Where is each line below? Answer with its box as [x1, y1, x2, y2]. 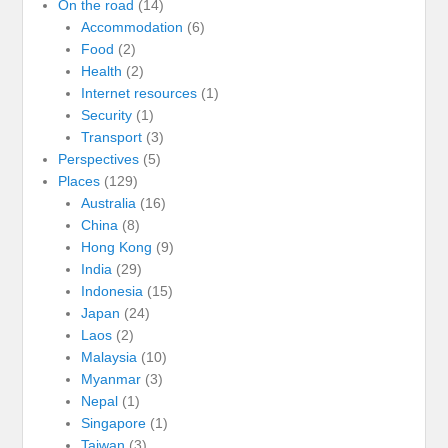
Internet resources [80, 84, 197, 101]
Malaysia [80, 348, 137, 365]
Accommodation [80, 18, 183, 35]
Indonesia [80, 282, 143, 299]
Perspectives [58, 150, 140, 167]
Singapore [80, 414, 146, 431]
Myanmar [80, 370, 141, 387]
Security [80, 106, 132, 123]
